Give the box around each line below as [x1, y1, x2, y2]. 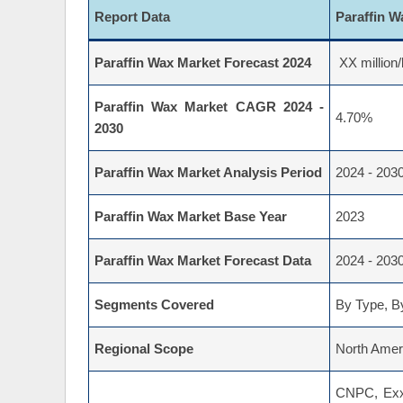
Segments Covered [94, 298, 214, 313]
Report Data [94, 10, 170, 25]
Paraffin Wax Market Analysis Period [94, 166, 322, 181]
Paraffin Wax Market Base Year [94, 210, 287, 225]
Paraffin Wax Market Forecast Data [94, 254, 311, 269]
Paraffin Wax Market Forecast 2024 [94, 56, 311, 71]
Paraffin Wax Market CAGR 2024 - [94, 100, 324, 115]
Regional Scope [94, 342, 193, 357]
